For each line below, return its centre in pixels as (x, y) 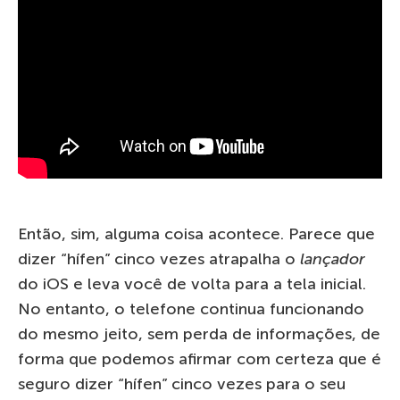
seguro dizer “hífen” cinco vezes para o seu (182, 383)
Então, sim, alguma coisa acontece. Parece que (196, 233)
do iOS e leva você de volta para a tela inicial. (192, 283)
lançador (333, 258)
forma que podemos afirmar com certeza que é (200, 358)
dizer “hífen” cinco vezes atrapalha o (159, 258)
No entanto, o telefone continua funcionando (191, 308)
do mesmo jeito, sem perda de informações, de (199, 333)
